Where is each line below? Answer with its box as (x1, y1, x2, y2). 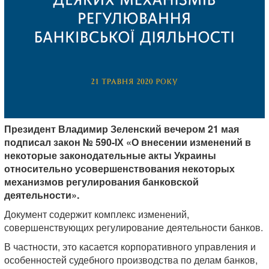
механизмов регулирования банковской (4, 175, 199, 189)
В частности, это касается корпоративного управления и (4, 240, 256, 253)
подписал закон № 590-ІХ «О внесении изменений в (4, 135, 251, 149)
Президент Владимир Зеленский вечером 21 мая (4, 122, 239, 136)
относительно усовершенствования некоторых (4, 162, 235, 175)
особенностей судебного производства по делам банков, (4, 253, 258, 267)
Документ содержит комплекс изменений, (4, 207, 189, 221)
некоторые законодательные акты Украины (4, 148, 216, 162)
